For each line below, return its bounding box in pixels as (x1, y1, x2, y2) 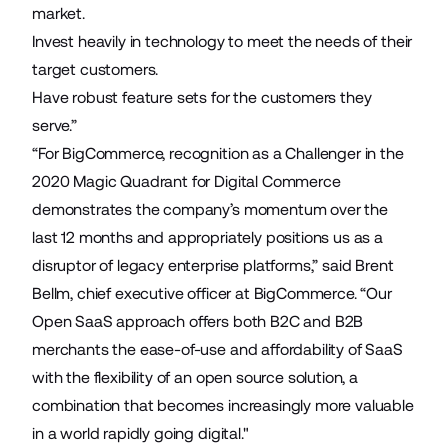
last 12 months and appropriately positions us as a (32, 228, 383, 247)
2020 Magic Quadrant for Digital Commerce (32, 172, 341, 191)
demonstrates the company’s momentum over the (32, 200, 388, 219)
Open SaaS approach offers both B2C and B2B (32, 312, 364, 331)
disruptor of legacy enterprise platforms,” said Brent (32, 256, 394, 275)
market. (32, 4, 85, 23)
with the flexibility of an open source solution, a (32, 368, 358, 387)
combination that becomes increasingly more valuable (32, 396, 414, 415)
